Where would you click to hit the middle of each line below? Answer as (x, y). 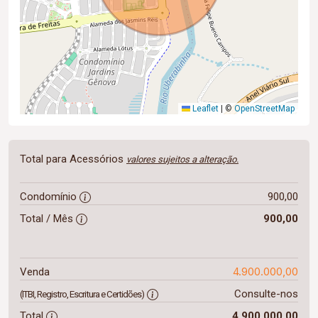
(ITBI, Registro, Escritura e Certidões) (82, 294)
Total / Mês (48, 219)
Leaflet (204, 109)
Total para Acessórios (73, 159)
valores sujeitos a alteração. (182, 159)
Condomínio (50, 197)
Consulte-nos (266, 294)
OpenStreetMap (264, 109)
